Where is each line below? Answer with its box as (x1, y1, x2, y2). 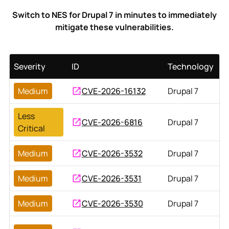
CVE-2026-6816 (81, 116, 143, 128)
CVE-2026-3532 (81, 147, 143, 159)
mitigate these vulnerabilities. (55, 21, 174, 33)
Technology (167, 60, 214, 72)
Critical (17, 122, 45, 134)
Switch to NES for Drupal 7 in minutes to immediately (12, 9, 217, 20)
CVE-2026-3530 (81, 197, 143, 209)
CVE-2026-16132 (81, 85, 146, 97)
